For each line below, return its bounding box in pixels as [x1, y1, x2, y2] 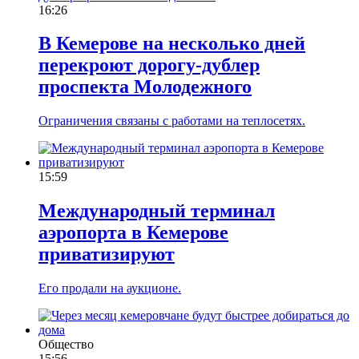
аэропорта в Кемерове [38, 222, 228, 244]
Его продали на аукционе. [38, 281, 181, 296]
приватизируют [38, 244, 175, 265]
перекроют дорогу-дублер [38, 54, 260, 76]
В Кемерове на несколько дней [38, 33, 305, 54]
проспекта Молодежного [38, 76, 252, 98]
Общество [38, 337, 94, 352]
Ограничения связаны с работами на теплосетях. [38, 114, 305, 128]
